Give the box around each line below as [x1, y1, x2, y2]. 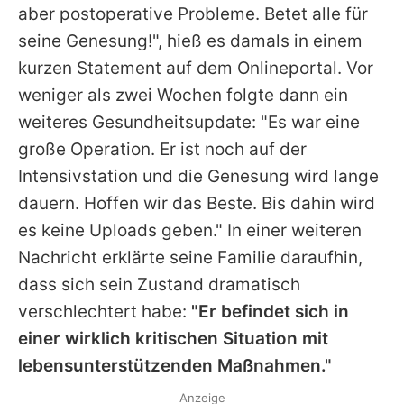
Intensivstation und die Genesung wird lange [18, 165, 379, 187]
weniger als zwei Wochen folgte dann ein [18, 84, 348, 106]
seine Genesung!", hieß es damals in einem [18, 30, 363, 51]
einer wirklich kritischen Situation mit [18, 327, 328, 349]
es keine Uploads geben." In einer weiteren [18, 219, 362, 241]
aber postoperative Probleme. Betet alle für [18, 3, 368, 24]
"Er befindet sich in [191, 300, 349, 322]
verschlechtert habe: [18, 300, 191, 322]
